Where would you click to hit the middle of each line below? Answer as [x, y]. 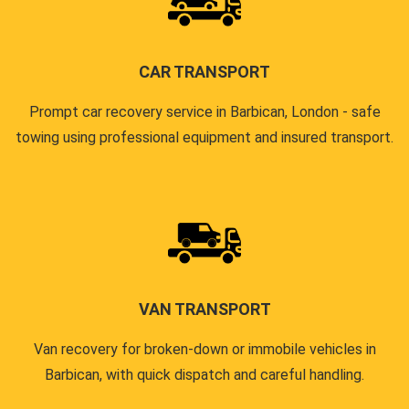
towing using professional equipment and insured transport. [204, 137]
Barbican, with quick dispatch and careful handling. [204, 374]
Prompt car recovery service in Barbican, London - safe [204, 111]
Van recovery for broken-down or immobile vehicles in [204, 349]
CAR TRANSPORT [204, 71]
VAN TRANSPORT [204, 309]
